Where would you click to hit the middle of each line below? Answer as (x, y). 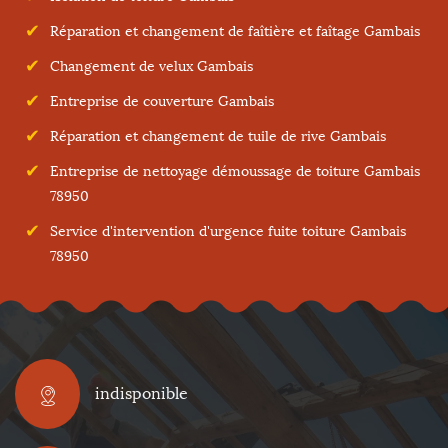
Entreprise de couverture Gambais (162, 101)
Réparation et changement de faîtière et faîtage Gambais (235, 31)
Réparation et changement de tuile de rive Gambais (218, 136)
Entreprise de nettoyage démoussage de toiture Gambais (235, 171)
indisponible (141, 393)
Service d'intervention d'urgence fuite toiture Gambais (228, 231)
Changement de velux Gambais (151, 66)
